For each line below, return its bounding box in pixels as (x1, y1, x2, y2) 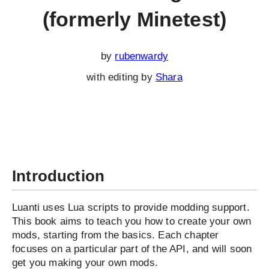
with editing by (86, 71, 156, 83)
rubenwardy (115, 50, 169, 62)
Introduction (12, 168, 105, 184)
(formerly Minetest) (42, 8, 227, 31)
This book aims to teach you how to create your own (12, 216, 252, 227)
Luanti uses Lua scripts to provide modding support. (12, 202, 250, 213)
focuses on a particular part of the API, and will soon (12, 243, 252, 255)
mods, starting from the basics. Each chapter (12, 229, 219, 241)
